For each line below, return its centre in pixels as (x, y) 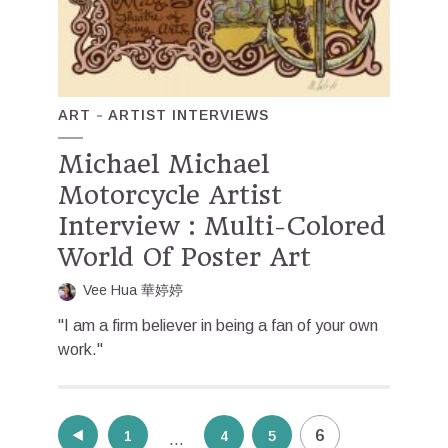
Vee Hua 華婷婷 (133, 290)
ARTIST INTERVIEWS (188, 115)
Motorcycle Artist (170, 195)
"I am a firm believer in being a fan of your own (218, 326)
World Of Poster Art (184, 257)
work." (80, 350)
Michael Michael (163, 164)
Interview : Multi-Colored (222, 226)
